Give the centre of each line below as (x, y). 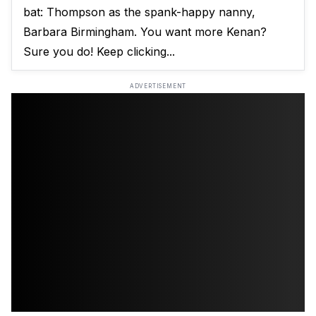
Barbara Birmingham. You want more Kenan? (145, 32)
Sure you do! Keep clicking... (99, 52)
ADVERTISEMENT (158, 86)
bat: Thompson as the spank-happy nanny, (139, 12)
